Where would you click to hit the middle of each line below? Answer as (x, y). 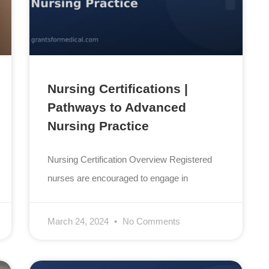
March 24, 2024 (80, 222)
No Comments (150, 222)
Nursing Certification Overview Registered (130, 160)
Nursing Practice (98, 126)
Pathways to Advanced (117, 107)
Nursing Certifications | (118, 89)
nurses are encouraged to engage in (118, 178)
